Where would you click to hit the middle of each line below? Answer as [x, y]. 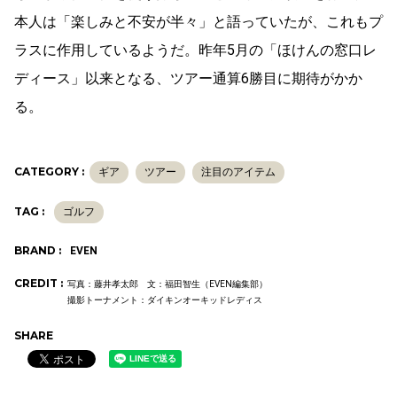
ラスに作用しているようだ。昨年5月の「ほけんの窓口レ [195, 51]
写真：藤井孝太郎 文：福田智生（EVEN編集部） [167, 284]
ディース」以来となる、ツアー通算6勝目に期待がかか [188, 79]
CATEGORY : [49, 172]
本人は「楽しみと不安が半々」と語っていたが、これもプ [198, 22]
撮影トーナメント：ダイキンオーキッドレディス [165, 300]
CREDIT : [39, 284]
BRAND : [38, 251]
